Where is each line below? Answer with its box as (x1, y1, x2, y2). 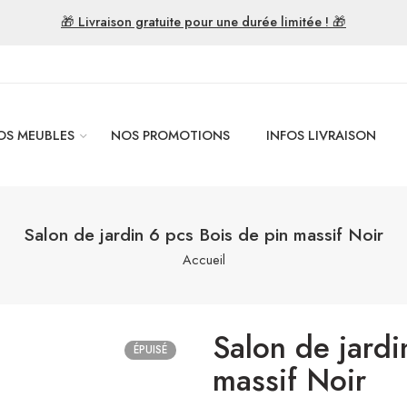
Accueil (182, 250, 225, 269)
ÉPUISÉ (134, 342, 167, 357)
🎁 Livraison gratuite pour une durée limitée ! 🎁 (61, 12, 346, 31)
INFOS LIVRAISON (266, 125, 376, 144)
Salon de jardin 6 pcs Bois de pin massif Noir (24, 222, 383, 247)
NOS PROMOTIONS (111, 125, 230, 144)
